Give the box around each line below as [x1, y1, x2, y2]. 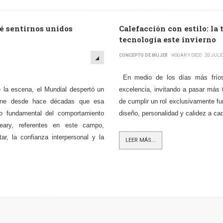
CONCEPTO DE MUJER [119, 53, 168, 58]
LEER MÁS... [125, 137, 156, 143]
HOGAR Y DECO [171, 53, 202, 58]
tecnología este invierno [119, 34, 216, 44]
